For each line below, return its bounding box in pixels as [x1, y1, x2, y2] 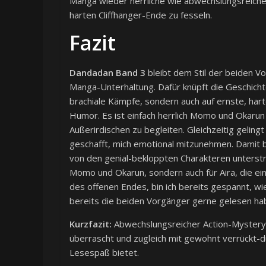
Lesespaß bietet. [69, 246, 139, 259]
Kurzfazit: [69, 218, 112, 230]
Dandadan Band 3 [69, 66, 145, 79]
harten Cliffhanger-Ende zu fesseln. [69, 9, 212, 21]
